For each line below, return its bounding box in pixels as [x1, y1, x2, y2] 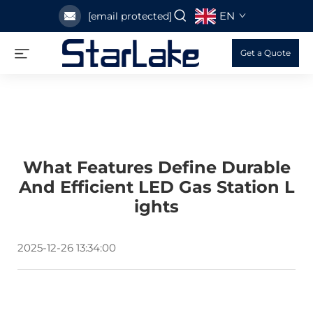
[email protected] [87, 10, 172, 22]
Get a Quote [240, 48, 291, 58]
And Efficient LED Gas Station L [18, 177, 295, 197]
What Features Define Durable [22, 157, 291, 177]
